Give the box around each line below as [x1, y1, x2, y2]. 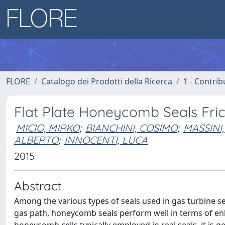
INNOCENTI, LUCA [64, 134, 148, 146]
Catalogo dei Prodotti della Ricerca [41, 76, 172, 87]
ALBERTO [14, 134, 58, 146]
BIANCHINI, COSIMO [85, 122, 177, 134]
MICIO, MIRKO [16, 122, 79, 134]
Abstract [14, 178, 61, 193]
